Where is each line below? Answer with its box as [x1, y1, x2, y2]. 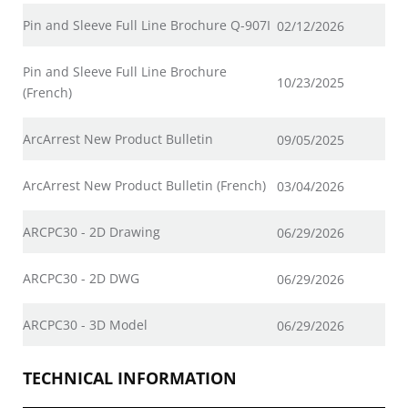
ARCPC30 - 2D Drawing [23, 223, 160, 240]
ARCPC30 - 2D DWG [23, 270, 139, 287]
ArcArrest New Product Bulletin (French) [23, 177, 266, 194]
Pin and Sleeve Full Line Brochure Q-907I [23, 16, 270, 34]
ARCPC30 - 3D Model [23, 316, 148, 333]
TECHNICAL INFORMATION [23, 367, 237, 389]
